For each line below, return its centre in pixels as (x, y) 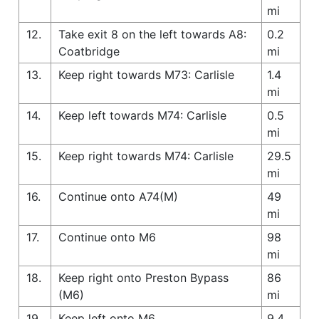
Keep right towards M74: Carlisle (146, 156)
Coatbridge (89, 51)
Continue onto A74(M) (118, 196)
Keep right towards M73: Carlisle (146, 74)
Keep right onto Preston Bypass (143, 277)
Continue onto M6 (107, 237)
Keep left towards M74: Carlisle (142, 115)
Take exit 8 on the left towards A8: (152, 34)
